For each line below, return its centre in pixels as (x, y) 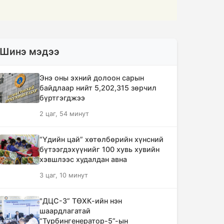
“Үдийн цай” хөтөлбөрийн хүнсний (101, 139)
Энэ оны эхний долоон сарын (92, 78)
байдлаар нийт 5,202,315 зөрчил (98, 88)
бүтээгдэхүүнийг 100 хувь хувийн (99, 149)
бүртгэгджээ (62, 98)
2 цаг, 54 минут (64, 114)
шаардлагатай (65, 211)
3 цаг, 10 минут (64, 175)
